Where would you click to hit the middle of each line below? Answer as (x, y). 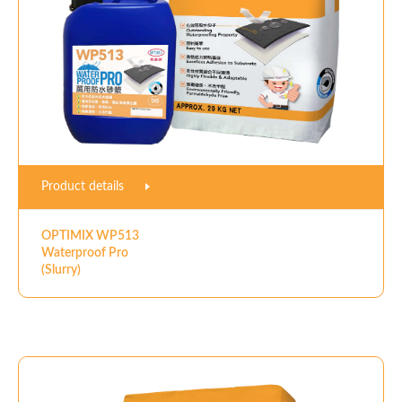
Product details (84, 186)
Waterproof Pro (85, 253)
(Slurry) (61, 270)
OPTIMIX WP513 (90, 236)
